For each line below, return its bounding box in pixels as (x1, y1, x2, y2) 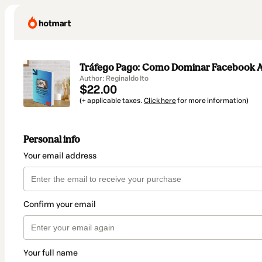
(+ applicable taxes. (80, 96, 144, 105)
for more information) (176, 96, 249, 105)
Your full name (23, 248, 78, 258)
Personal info (23, 133, 80, 146)
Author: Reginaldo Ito (80, 74, 149, 82)
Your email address (23, 151, 96, 161)
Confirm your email (23, 199, 96, 210)
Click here (144, 96, 176, 105)
